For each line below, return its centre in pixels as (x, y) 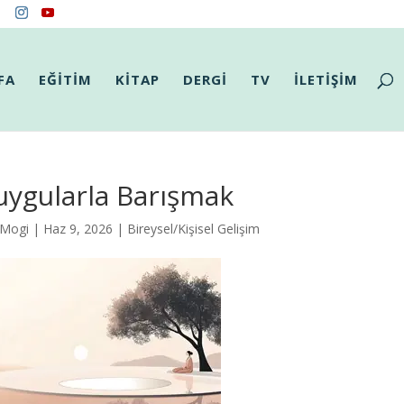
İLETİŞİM (326, 79)
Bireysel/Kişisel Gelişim (193, 229)
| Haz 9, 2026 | (78, 229)
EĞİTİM (66, 79)
